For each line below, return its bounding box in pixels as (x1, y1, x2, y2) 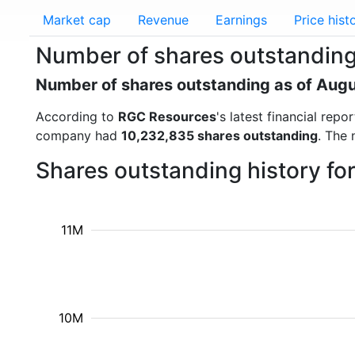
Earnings (216, 12, 267, 28)
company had (36, 128, 121, 143)
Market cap (43, 12, 111, 28)
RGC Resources (118, 109, 216, 124)
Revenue (138, 12, 189, 28)
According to (36, 109, 118, 124)
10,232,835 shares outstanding (121, 128, 318, 143)
